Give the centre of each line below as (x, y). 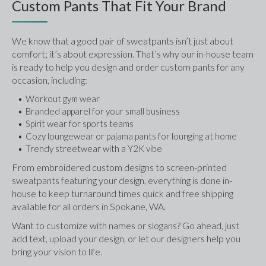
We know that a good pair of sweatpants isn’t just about (123, 41)
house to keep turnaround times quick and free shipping (123, 194)
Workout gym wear (62, 99)
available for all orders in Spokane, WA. (89, 207)
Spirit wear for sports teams (79, 124)
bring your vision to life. (57, 252)
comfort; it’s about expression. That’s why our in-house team (133, 54)
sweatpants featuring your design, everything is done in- (122, 180)
